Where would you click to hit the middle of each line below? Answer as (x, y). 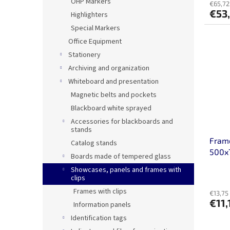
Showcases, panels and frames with (126, 170)
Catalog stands (94, 143)
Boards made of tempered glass (121, 157)
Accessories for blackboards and (122, 122)
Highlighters (89, 15)
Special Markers (95, 28)
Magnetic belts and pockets (114, 95)
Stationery (84, 55)
